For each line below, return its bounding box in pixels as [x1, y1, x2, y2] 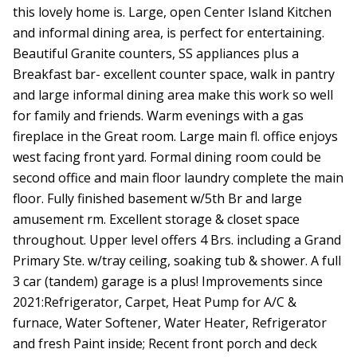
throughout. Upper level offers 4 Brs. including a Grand [13, 231, 341, 249]
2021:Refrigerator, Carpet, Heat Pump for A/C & [13, 293, 296, 312]
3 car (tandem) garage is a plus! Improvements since [13, 273, 323, 291]
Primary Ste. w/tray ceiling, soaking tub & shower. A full [13, 252, 341, 270]
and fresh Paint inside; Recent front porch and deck [13, 335, 317, 353]
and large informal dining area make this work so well [13, 86, 333, 104]
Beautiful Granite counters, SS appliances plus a [13, 45, 299, 63]
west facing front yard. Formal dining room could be [13, 148, 321, 167]
